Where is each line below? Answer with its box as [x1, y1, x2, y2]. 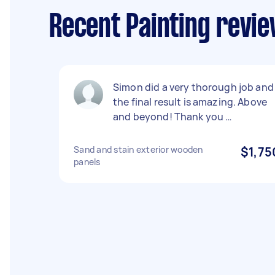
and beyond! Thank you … [113, 110, 233, 123]
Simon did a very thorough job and [113, 80, 274, 94]
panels [74, 156, 101, 168]
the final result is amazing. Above [113, 95, 268, 109]
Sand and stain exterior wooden [74, 144, 203, 155]
